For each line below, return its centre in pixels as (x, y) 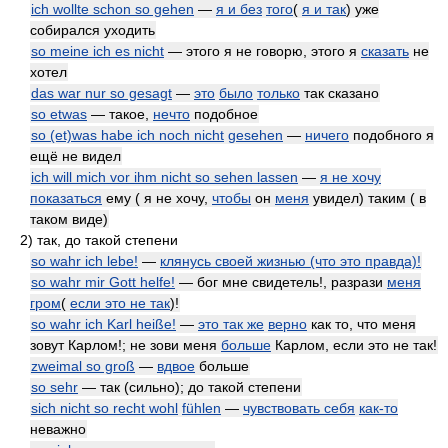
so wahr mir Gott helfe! (103, 282)
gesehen (255, 135)
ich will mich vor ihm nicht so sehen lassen (164, 177)
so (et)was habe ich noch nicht (127, 135)
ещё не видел (75, 156)
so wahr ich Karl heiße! (103, 324)
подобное (224, 114)
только (278, 93)
